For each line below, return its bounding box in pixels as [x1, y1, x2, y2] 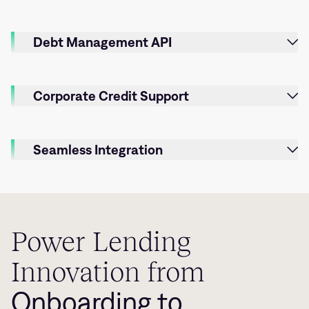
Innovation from [11, 256, 204, 287]
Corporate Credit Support [33, 88, 189, 103]
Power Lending [11, 226, 191, 257]
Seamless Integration [33, 141, 163, 157]
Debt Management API [33, 34, 172, 50]
